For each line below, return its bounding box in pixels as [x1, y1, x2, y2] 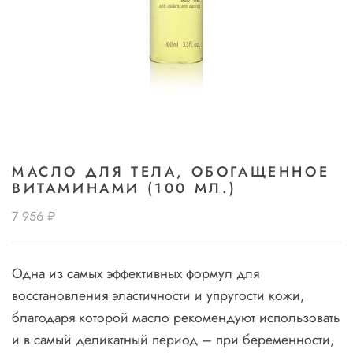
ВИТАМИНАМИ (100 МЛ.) [12, 178, 238, 199]
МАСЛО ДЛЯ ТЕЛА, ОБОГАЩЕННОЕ [12, 162, 330, 182]
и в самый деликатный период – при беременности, [12, 329, 334, 350]
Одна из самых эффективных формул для [12, 263, 259, 284]
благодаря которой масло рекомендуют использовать [12, 307, 340, 328]
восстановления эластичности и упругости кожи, [12, 285, 304, 306]
